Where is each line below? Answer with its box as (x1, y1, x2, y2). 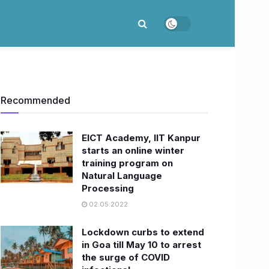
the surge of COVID (82, 252, 170, 263)
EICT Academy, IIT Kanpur (82, 132, 201, 144)
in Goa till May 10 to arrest (82, 239, 201, 250)
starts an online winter (82, 145, 184, 156)
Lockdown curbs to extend (82, 226, 204, 238)
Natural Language (82, 170, 162, 181)
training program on (82, 157, 173, 169)
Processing (82, 183, 134, 194)
